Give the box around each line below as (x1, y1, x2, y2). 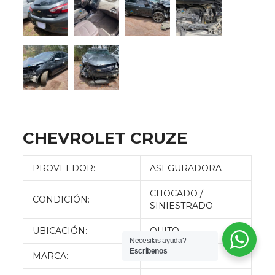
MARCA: (33, 250, 69, 262)
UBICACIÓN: (33, 225, 88, 237)
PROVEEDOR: (33, 163, 96, 174)
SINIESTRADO (150, 200, 214, 212)
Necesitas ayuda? (130, 236, 187, 245)
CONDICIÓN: (33, 194, 90, 206)
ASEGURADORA (150, 163, 222, 174)
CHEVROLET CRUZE (23, 128, 188, 149)
